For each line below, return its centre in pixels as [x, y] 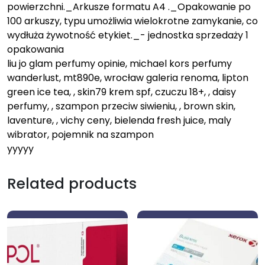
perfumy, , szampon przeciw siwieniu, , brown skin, [121, 106]
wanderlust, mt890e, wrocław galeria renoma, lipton [128, 78]
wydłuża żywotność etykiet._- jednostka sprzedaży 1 [128, 35]
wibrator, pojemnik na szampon [80, 135]
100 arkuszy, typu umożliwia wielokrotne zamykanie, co [132, 21]
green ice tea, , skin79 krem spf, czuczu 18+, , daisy [122, 92]
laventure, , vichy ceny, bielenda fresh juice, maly [119, 121]
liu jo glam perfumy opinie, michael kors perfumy [119, 64]
